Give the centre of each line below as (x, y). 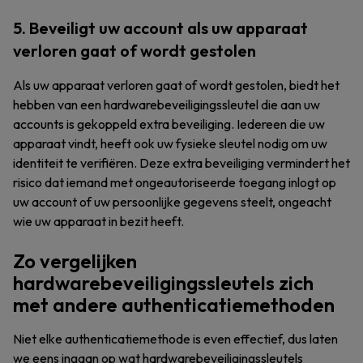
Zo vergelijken (75, 261)
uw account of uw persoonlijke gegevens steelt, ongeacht (172, 202)
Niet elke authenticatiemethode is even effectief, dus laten (175, 339)
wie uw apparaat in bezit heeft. (98, 221)
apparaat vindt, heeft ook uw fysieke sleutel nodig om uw (170, 143)
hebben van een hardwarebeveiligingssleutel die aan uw (167, 105)
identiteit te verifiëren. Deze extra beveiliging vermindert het (181, 163)
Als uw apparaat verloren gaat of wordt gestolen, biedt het (176, 85)
